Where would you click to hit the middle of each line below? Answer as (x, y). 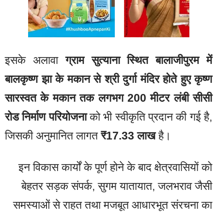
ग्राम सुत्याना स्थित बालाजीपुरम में (139, 60)
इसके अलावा (35, 60)
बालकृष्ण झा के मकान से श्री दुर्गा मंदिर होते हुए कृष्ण (108, 79)
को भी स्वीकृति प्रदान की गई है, (149, 117)
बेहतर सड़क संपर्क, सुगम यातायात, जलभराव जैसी (117, 186)
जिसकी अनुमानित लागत (53, 136)
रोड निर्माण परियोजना (46, 117)
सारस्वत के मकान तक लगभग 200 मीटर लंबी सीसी (108, 98)
